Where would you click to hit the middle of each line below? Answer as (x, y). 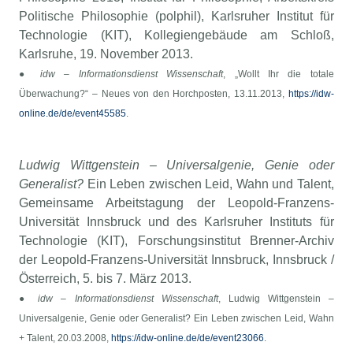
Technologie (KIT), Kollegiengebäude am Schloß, (176, 35)
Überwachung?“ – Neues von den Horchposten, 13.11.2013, (154, 94)
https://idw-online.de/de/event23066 (188, 338)
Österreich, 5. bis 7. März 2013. (106, 279)
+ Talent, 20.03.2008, (65, 338)
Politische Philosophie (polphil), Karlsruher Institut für (176, 17)
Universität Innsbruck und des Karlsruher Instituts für (176, 222)
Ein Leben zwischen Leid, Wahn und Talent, (210, 184)
